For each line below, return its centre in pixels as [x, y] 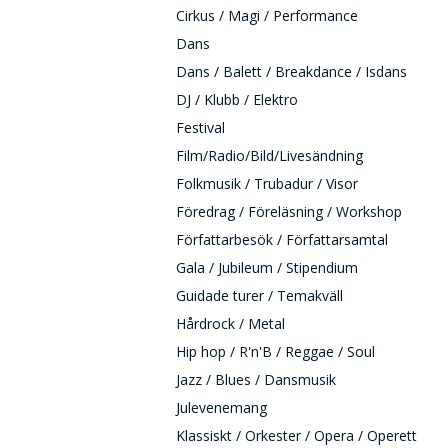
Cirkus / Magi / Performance [267, 15]
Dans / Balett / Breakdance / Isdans [291, 71]
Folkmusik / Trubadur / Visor [267, 183]
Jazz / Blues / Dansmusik [256, 379]
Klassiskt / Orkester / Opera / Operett [296, 435]
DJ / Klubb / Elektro [237, 99]
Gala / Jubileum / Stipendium [267, 267]
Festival [200, 127]
